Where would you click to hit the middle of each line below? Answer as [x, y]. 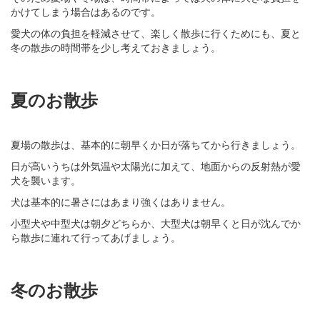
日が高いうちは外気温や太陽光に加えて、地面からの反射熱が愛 [156, 166]
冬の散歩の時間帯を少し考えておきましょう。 [116, 47]
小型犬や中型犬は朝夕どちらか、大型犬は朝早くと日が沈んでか [156, 223]
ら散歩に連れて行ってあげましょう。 [96, 237]
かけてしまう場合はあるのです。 [86, 12]
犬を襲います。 [46, 180]
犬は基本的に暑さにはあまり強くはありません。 [121, 202]
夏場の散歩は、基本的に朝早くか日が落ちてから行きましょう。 [156, 145]
